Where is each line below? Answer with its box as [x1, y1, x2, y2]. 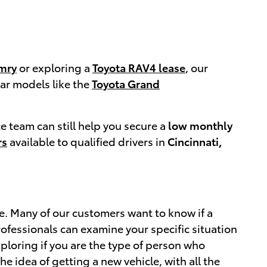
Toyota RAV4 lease [92, 60, 185, 75]
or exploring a [17, 60, 92, 75]
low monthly [168, 117, 232, 133]
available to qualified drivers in [7, 133, 167, 149]
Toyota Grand [92, 76, 160, 91]
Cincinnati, [167, 133, 222, 149]
